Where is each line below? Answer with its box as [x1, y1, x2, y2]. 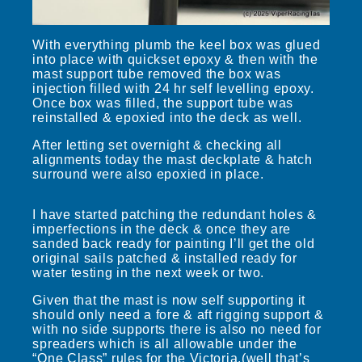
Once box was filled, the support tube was [32, 95, 294, 110]
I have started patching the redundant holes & [32, 207, 317, 221]
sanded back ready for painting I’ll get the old [32, 236, 315, 250]
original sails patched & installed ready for [32, 250, 297, 265]
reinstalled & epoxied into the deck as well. [32, 110, 302, 124]
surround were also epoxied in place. [32, 166, 264, 181]
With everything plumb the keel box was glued [32, 37, 321, 52]
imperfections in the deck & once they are [32, 221, 292, 236]
